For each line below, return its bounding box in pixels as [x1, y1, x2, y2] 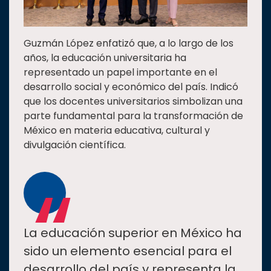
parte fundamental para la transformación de [24, 109, 243, 123]
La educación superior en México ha [24, 224, 242, 242]
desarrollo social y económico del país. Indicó [24, 80, 238, 94]
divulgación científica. [24, 138, 126, 152]
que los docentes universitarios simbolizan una [24, 94, 243, 109]
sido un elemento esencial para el [24, 243, 232, 260]
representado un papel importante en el [24, 65, 217, 80]
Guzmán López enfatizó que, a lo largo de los [24, 36, 233, 51]
